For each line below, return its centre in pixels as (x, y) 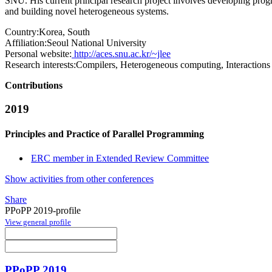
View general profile (38, 222)
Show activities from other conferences (79, 178)
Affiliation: (26, 43)
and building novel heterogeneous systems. (87, 12)
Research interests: (40, 65)
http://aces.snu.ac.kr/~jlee (121, 54)
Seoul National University (97, 43)
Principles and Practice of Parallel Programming (104, 134)
